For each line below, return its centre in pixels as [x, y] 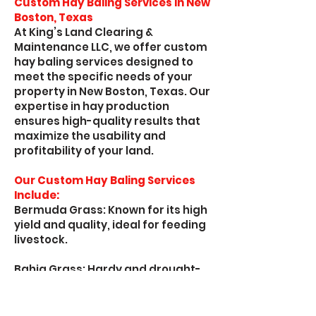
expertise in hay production [92, 106]
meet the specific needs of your [103, 77]
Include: [37, 195]
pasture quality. [59, 299]
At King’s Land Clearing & [84, 32]
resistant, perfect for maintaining [110, 284]
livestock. [41, 239]
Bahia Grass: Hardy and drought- [108, 269]
